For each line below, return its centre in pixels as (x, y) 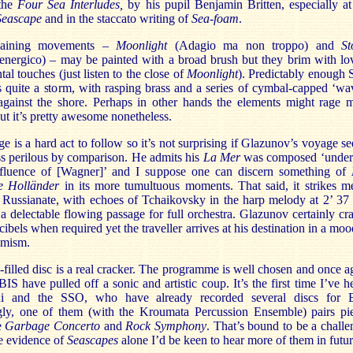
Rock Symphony (166, 326)
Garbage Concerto (53, 326)
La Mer (221, 158)
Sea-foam (215, 19)
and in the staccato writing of (117, 19)
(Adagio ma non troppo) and (254, 46)
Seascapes (93, 340)
